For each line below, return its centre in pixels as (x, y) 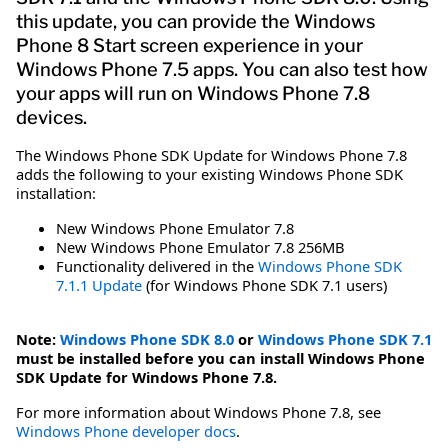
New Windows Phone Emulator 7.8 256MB (200, 246)
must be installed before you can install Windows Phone (220, 357)
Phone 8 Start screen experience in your (189, 45)
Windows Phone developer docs (126, 430)
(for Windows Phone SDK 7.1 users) (264, 284)
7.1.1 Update (99, 284)
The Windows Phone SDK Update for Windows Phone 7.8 (211, 154)
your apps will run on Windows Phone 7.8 (193, 93)
